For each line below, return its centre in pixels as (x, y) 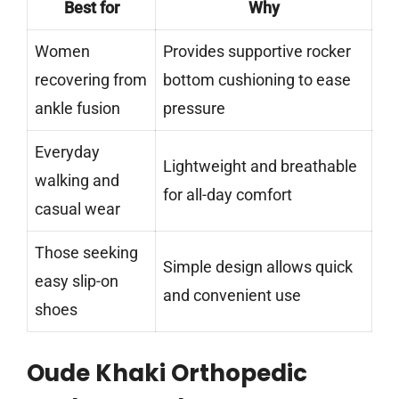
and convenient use (232, 295)
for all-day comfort (228, 194)
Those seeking (86, 252)
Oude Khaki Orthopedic (167, 373)
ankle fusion (77, 108)
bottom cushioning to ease (257, 79)
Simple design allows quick (258, 266)
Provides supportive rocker (257, 51)
